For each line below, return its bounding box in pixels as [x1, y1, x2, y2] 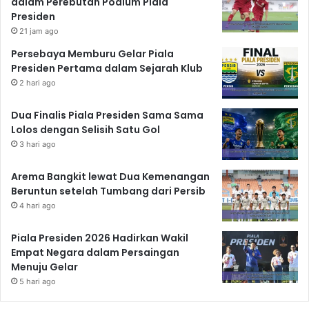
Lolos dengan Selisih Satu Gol [11, 122, 160, 137]
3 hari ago [19, 139, 56, 149]
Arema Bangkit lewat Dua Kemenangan [11, 169, 210, 183]
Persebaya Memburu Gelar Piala [11, 46, 174, 61]
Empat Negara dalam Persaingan [11, 245, 179, 259]
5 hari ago [19, 276, 56, 286]
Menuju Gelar [11, 259, 78, 274]
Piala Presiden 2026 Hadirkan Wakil [11, 230, 188, 245]
